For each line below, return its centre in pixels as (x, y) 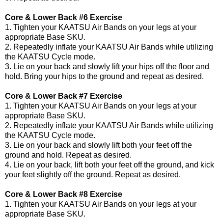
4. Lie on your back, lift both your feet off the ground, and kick (110, 165)
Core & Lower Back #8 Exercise (64, 194)
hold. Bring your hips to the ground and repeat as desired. (104, 76)
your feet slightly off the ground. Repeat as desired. (93, 174)
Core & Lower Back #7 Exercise (64, 96)
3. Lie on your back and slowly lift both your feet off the (98, 145)
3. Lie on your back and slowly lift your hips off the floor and (107, 66)
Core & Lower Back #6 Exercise (64, 17)
